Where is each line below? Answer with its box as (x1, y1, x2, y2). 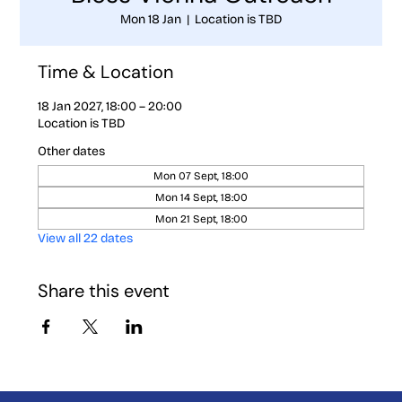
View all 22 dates (38, 230, 134, 246)
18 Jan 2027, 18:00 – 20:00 (38, 98, 183, 114)
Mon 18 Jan (120, 11, 181, 27)
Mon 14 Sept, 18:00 (154, 190, 248, 204)
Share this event (38, 278, 170, 302)
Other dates (38, 143, 106, 159)
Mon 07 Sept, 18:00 (153, 169, 249, 182)
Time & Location (38, 59, 174, 83)
